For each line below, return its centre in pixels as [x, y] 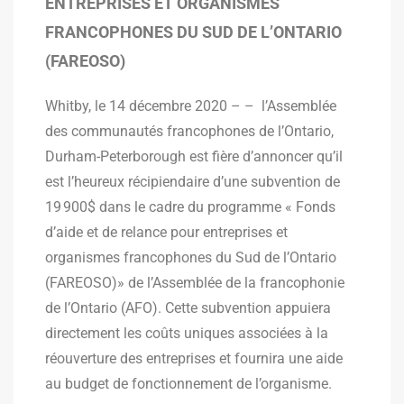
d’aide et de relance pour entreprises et [166, 232]
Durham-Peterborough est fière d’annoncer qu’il [194, 156]
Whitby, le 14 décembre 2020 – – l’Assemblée [191, 106]
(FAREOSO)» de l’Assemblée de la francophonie [195, 283]
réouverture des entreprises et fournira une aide [194, 358]
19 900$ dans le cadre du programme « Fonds [190, 207]
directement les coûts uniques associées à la [187, 333]
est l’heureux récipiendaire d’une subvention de [193, 182]
